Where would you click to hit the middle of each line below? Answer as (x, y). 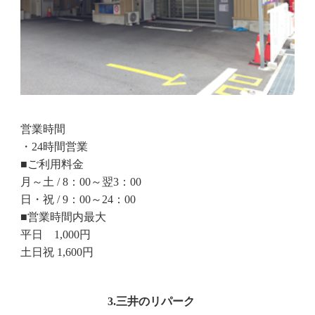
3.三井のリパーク (152, 302)
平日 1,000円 (55, 234)
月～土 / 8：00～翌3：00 (81, 181)
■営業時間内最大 (63, 217)
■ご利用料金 (52, 164)
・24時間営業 (54, 146)
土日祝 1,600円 (57, 252)
